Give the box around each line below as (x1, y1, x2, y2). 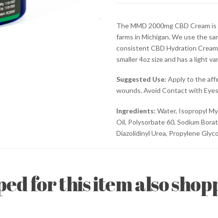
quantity (116, 8, 142, 17)
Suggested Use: (116, 75, 166, 84)
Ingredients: (116, 106, 156, 115)
